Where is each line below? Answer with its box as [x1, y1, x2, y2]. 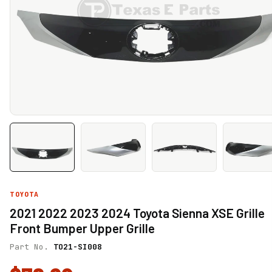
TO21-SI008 [53, 241, 102, 252]
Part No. [10, 241, 53, 252]
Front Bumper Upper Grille [10, 220, 155, 236]
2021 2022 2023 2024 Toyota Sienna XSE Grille [10, 205, 265, 220]
